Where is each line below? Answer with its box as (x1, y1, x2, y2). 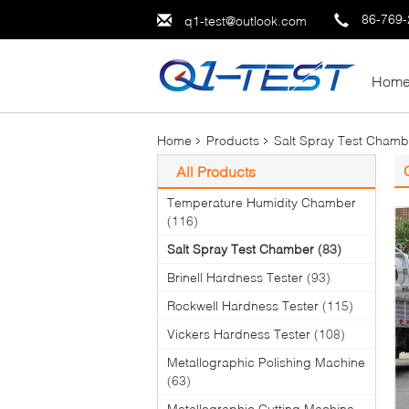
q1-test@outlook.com (184, 12, 307, 28)
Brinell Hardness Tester (167, 268, 303, 285)
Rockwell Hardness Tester (167, 297, 319, 313)
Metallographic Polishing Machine (167, 353, 365, 370)
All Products (176, 162, 256, 180)
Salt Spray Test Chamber (167, 240, 314, 257)
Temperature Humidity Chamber (167, 194, 356, 210)
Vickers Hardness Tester (167, 325, 310, 341)
